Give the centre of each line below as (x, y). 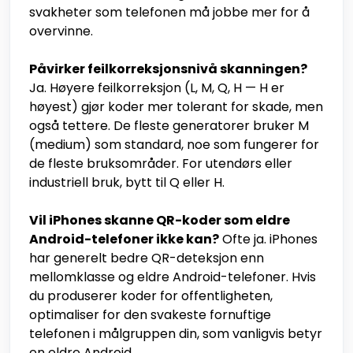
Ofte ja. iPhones (268, 240)
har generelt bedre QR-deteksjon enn (147, 258)
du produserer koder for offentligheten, (151, 296)
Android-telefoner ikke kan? (124, 240)
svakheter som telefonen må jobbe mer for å (169, 13)
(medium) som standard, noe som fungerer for (174, 145)
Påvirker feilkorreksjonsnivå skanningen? (168, 69)
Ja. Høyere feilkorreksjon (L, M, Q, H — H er (157, 88)
